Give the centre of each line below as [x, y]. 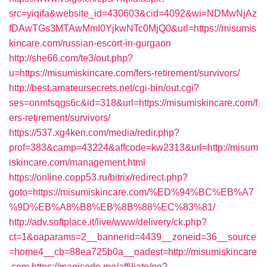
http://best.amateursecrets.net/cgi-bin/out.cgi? [104, 88]
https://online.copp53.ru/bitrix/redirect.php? [98, 177]
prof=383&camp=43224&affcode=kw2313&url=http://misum [133, 148]
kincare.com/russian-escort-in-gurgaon [90, 43]
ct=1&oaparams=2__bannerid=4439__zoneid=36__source [133, 237]
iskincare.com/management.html [77, 162]
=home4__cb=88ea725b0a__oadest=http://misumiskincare [133, 252]
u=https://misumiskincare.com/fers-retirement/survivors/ [124, 73]
